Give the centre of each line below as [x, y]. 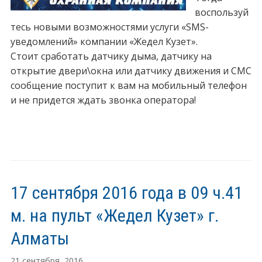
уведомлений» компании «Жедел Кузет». [104, 42]
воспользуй [221, 13]
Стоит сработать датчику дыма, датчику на [111, 56]
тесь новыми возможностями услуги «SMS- [109, 27]
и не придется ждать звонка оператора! [103, 100]
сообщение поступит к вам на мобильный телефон [128, 86]
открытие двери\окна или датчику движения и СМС [131, 71]
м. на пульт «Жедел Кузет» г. [114, 216]
